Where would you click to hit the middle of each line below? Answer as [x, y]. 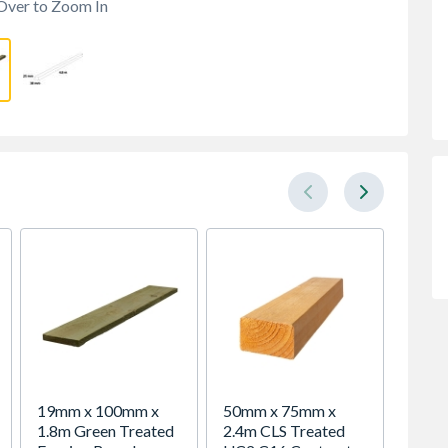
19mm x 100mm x [98, 410]
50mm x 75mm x [279, 410]
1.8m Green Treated [105, 430]
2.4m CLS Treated [284, 430]
